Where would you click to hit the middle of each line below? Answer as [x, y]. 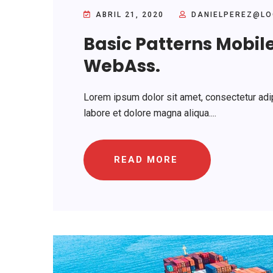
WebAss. [122, 66]
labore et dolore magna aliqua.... [150, 113]
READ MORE [146, 159]
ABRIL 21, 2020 [130, 14]
